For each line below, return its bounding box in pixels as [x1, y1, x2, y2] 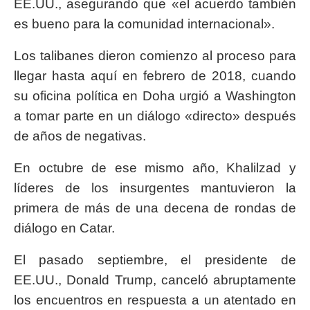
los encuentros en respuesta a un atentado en [14, 293, 296, 308]
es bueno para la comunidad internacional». [14, 17, 275, 32]
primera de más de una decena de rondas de [14, 201, 296, 216]
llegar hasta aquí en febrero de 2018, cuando [14, 69, 296, 84]
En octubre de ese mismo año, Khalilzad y [14, 161, 296, 176]
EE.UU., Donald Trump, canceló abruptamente [14, 273, 296, 288]
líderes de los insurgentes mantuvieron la [14, 181, 296, 196]
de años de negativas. [14, 129, 146, 144]
